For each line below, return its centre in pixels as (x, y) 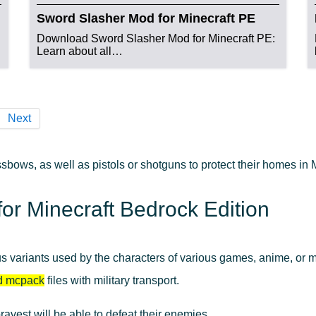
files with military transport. (112, 281)
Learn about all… (80, 51)
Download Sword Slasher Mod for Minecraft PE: (156, 39)
